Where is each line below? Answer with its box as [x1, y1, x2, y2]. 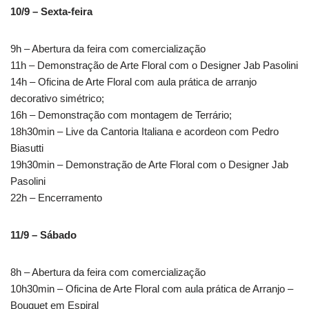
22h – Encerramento [10, 192, 102, 204]
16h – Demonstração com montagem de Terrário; [10, 109, 232, 121]
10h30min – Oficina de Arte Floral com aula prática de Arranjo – [10, 283, 293, 295]
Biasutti [10, 142, 43, 154]
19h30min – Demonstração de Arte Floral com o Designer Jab [10, 159, 288, 171]
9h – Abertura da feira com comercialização [10, 43, 206, 55]
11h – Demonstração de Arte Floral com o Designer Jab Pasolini [10, 59, 298, 72]
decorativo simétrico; [10, 92, 104, 105]
